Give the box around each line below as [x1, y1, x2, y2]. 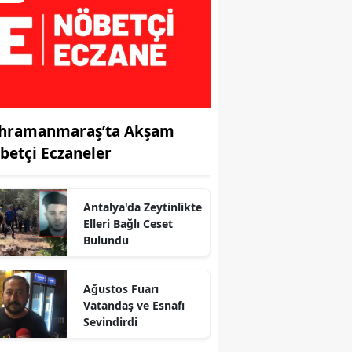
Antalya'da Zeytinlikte [82, 199, 202, 214]
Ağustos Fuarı [82, 280, 159, 296]
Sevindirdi [82, 313, 137, 329]
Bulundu [82, 232, 129, 247]
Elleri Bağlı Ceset [82, 215, 173, 231]
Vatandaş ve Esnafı [82, 297, 185, 313]
